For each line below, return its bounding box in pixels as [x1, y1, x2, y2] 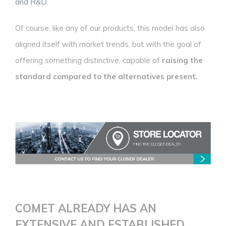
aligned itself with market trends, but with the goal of [15, 39, 201, 49]
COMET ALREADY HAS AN [15, 201, 156, 215]
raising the [162, 55, 203, 66]
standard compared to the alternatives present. [15, 72, 198, 82]
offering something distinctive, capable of [15, 55, 162, 66]
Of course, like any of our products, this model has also [15, 23, 205, 33]
